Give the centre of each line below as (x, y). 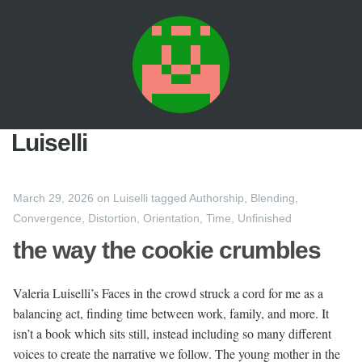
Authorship (217, 198)
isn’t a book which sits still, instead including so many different (172, 333)
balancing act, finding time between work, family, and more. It (171, 313)
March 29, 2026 (53, 198)
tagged (170, 198)
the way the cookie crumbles (167, 250)
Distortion (112, 218)
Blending (273, 198)
